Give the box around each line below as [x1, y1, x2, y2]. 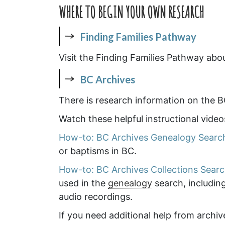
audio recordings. [59, 191, 133, 202]
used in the [59, 177, 108, 188]
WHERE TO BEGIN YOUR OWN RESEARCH [59, 2, 204, 22]
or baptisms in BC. [59, 145, 137, 156]
